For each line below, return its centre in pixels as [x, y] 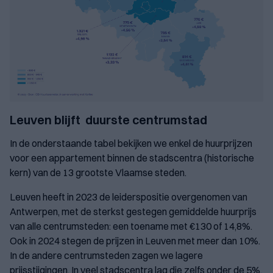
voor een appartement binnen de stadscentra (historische [132, 158]
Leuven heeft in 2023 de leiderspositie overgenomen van [129, 197]
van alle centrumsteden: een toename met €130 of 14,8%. [131, 226]
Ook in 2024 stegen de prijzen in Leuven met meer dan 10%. [135, 241]
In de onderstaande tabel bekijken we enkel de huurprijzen [131, 144]
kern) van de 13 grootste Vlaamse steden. [99, 173]
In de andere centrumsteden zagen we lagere [106, 256]
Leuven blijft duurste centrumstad [108, 120]
